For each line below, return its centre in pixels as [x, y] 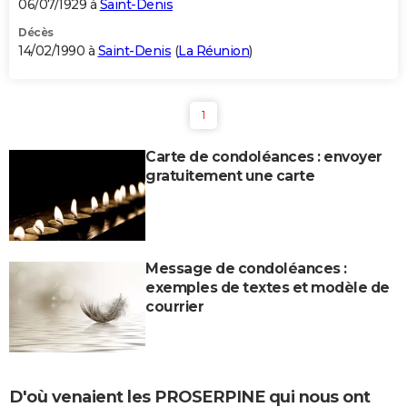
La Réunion [213, 51]
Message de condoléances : [246, 269]
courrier [174, 307]
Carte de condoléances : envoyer [264, 157]
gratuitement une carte [230, 176]
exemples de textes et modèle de [268, 288]
